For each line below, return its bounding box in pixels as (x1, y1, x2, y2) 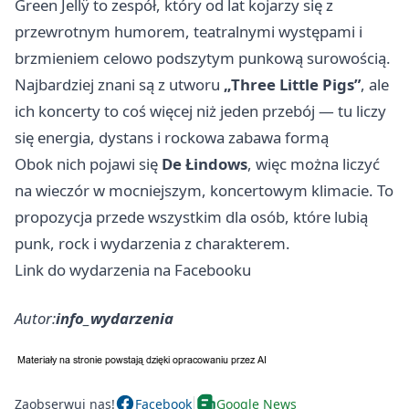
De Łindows (162, 153, 247, 175)
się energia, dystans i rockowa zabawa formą (15, 127, 329, 149)
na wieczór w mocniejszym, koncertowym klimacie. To (15, 180, 393, 202)
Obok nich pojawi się (15, 153, 162, 175)
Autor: (15, 308, 56, 330)
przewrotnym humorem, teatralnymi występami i (15, 21, 362, 43)
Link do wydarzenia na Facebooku (15, 259, 251, 281)
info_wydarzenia (56, 308, 173, 330)
